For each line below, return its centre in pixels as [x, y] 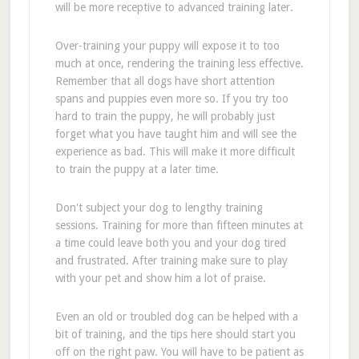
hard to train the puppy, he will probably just [165, 116]
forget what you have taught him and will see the [175, 134]
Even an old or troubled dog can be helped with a [176, 317]
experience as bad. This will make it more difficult [175, 151]
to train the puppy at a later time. [137, 169]
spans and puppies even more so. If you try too [171, 99]
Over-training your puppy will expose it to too [167, 46]
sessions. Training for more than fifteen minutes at [179, 225]
